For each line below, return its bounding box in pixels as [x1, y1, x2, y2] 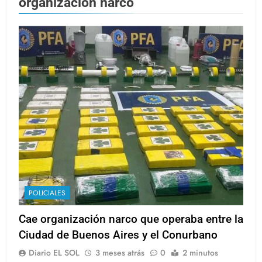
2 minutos [182, 247, 218, 259]
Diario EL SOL [29, 247, 80, 259]
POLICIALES [29, 188, 65, 199]
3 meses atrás [95, 247, 144, 259]
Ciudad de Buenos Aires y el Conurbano [19, 228, 218, 242]
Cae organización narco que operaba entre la [19, 212, 243, 226]
